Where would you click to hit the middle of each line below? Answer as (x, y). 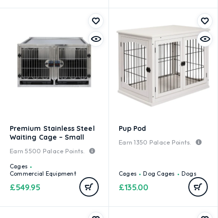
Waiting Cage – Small (47, 137)
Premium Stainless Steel (52, 128)
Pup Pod (133, 128)
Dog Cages (159, 173)
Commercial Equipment (43, 173)
